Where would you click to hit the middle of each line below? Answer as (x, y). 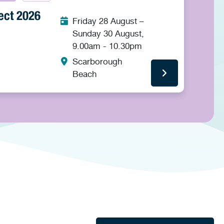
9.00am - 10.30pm (107, 46)
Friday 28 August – (108, 21)
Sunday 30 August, (108, 33)
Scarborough (97, 61)
